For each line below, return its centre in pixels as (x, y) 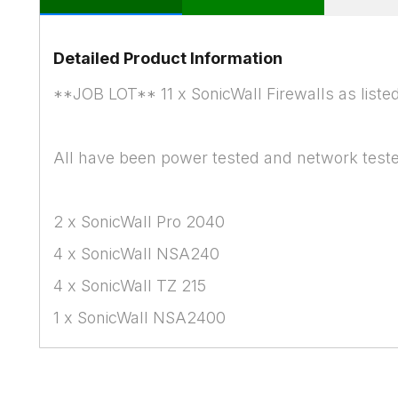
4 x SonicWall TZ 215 (130, 286)
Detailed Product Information (168, 58)
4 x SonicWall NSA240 (137, 254)
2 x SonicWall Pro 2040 (139, 222)
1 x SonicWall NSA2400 (140, 318)
